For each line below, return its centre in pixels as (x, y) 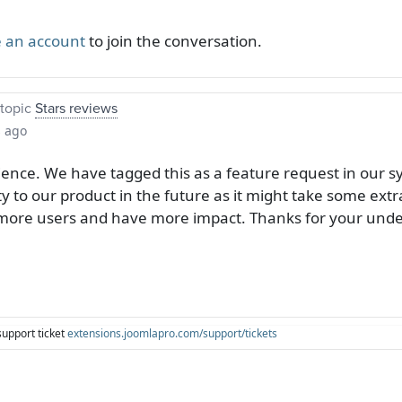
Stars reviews (76, 107)
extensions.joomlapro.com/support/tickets (172, 333)
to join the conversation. (174, 40)
